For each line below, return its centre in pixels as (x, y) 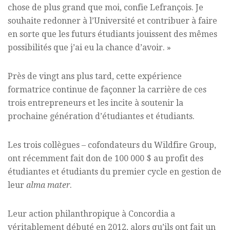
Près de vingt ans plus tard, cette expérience (95, 76)
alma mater (48, 185)
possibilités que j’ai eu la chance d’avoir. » (89, 47)
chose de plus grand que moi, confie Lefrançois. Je (106, 7)
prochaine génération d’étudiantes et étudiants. (101, 116)
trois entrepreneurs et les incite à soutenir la (95, 103)
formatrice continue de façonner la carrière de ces (107, 89)
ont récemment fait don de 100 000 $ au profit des (106, 158)
